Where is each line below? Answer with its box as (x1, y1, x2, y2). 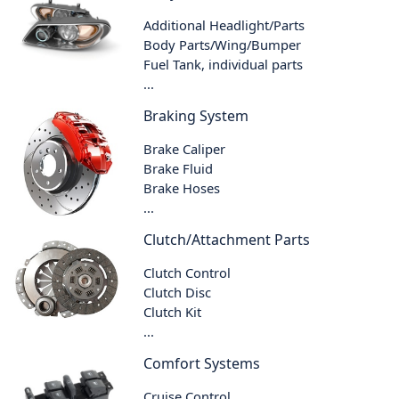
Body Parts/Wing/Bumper (143, 35, 302, 53)
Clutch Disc (143, 282, 212, 301)
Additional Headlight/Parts (143, 15, 305, 34)
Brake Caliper (143, 139, 226, 158)
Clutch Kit (143, 302, 202, 321)
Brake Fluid (143, 159, 214, 177)
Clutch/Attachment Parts (143, 229, 311, 249)
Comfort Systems (143, 353, 261, 373)
